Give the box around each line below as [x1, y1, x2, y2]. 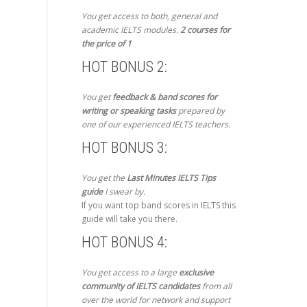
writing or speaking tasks [81, 105, 176, 117]
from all [199, 280, 232, 293]
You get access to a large [81, 267, 179, 279]
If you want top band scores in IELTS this [81, 199, 236, 212]
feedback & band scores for [112, 91, 217, 103]
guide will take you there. [81, 213, 177, 225]
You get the [81, 172, 127, 184]
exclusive [178, 267, 214, 279]
